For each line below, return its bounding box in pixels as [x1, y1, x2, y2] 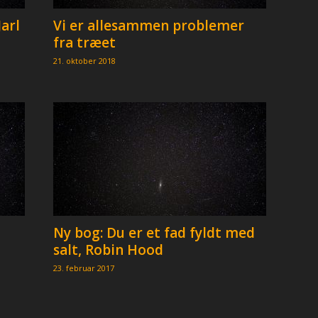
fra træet [53, 33, 116, 52]
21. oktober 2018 [53, 55, 116, 66]
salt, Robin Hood [53, 241, 163, 259]
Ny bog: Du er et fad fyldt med [53, 224, 255, 242]
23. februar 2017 [53, 263, 114, 273]
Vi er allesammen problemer [53, 16, 244, 35]
